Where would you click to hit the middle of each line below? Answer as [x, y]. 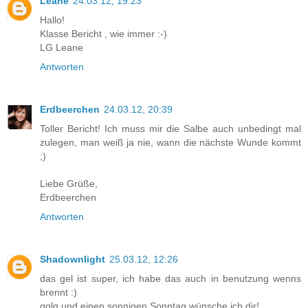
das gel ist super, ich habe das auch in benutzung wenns [170, 279]
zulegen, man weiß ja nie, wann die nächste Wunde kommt [170, 143]
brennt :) [58, 293]
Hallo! [52, 20]
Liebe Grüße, [69, 184]
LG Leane [62, 48]
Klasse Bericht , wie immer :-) [103, 34]
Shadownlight [73, 260]
